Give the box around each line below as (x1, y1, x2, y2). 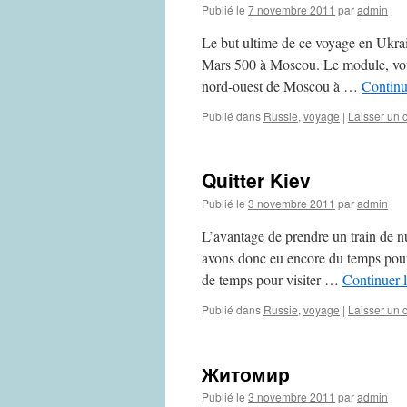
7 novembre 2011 (248, 2, 335, 17)
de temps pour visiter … (202, 270, 342, 289)
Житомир (202, 360, 290, 387)
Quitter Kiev (202, 166, 311, 194)
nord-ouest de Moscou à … (202, 76, 362, 95)
